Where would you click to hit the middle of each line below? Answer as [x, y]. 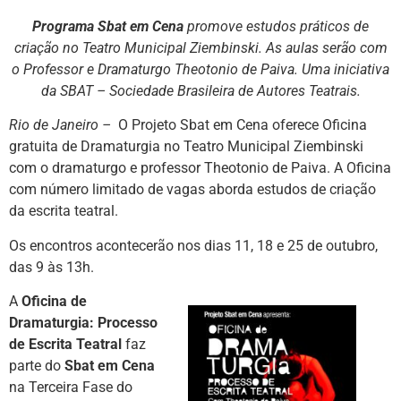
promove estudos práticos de [276, 26]
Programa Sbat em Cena [108, 26]
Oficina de [54, 302]
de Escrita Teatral [65, 345]
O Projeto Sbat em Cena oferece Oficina [243, 125]
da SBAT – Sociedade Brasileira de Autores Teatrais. [200, 91]
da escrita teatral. [64, 211]
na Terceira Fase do [71, 388]
